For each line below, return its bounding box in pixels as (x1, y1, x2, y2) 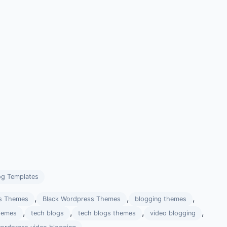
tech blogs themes (78, 209, 136, 217)
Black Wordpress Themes (43, 195, 121, 203)
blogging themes (135, 195, 186, 203)
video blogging (150, 209, 196, 217)
